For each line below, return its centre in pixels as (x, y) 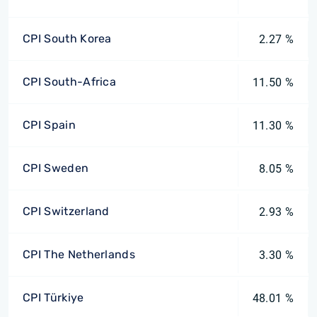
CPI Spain (49, 125)
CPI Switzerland (66, 211)
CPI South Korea (67, 39)
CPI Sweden (56, 168)
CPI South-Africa (70, 82)
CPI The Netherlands (79, 254)
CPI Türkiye (53, 298)
